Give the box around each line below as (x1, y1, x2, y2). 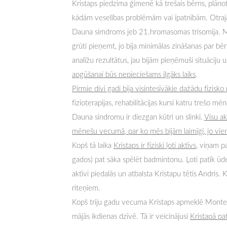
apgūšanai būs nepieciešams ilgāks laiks (72, 69, 196, 80)
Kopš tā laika (72, 140, 113, 150)
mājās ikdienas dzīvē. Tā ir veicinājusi (72, 211, 190, 221)
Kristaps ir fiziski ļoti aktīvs (113, 140, 196, 150)
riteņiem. (72, 182, 100, 193)
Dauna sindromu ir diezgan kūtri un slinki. (72, 111, 204, 122)
